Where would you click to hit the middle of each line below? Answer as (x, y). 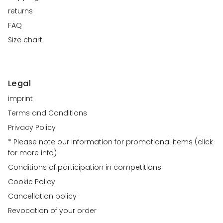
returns (20, 11)
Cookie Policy (32, 182)
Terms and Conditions (48, 113)
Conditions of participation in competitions (85, 167)
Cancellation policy (42, 196)
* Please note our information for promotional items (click (111, 142)
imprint (20, 99)
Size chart (25, 40)
